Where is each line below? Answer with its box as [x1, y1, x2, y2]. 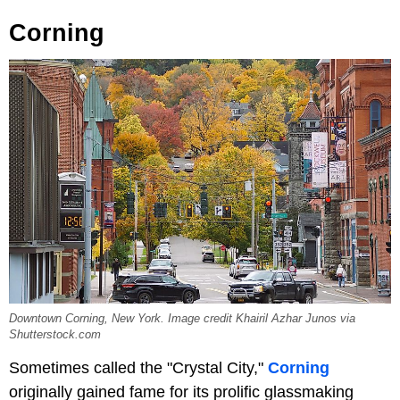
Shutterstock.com [9, 328, 101, 341]
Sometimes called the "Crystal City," [9, 358, 268, 377]
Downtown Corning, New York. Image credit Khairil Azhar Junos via [9, 312, 355, 325]
